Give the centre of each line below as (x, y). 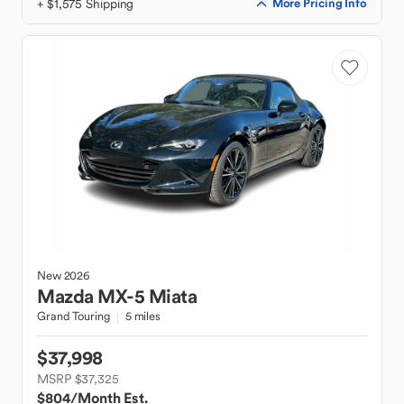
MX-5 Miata (147, 296)
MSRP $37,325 (78, 379)
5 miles (142, 316)
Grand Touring (73, 316)
